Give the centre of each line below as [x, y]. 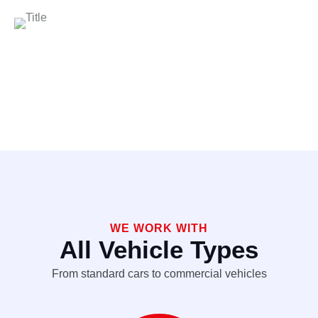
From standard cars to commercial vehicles [159, 273]
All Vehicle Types [159, 249]
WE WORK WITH [159, 228]
